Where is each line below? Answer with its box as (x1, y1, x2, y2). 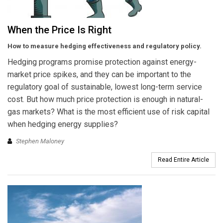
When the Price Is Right (7, 24, 111, 36)
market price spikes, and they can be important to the (7, 70, 191, 80)
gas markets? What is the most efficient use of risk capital (7, 107, 210, 117)
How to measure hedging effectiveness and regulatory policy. (7, 42, 202, 50)
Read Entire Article (158, 156, 209, 163)
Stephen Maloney (16, 137, 64, 145)
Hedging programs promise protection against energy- (7, 57, 197, 67)
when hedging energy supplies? (7, 119, 118, 129)
